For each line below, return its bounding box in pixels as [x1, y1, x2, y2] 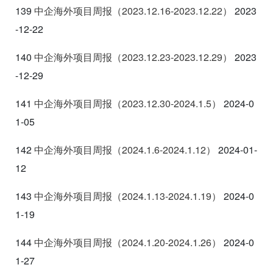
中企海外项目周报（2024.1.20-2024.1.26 [34, 235, 211, 249]
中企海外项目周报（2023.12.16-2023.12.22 [34, 3, 222, 18]
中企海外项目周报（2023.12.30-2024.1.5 [34, 96, 211, 110]
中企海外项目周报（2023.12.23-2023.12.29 [34, 49, 222, 64]
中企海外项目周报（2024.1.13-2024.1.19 [34, 188, 211, 203]
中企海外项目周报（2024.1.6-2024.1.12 [34, 142, 206, 157]
